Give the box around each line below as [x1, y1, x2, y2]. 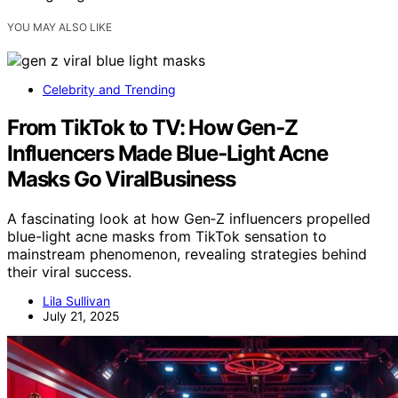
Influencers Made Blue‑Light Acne [7, 139, 328, 166]
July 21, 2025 [43, 307, 120, 323]
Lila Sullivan [43, 292, 110, 308]
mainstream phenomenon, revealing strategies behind [7, 244, 367, 263]
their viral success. [7, 262, 131, 281]
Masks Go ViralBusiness [7, 165, 235, 192]
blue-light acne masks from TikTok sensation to [7, 227, 327, 245]
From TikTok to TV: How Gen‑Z [7, 114, 298, 140]
